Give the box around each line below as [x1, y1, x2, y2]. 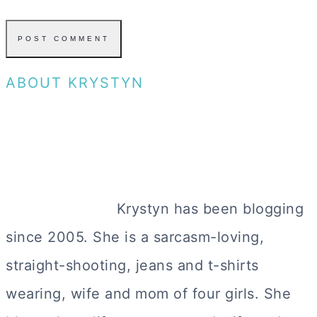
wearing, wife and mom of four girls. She [6, 284, 291, 302]
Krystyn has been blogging [112, 200, 304, 217]
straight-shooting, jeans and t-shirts [6, 256, 259, 274]
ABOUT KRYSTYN [6, 74, 144, 91]
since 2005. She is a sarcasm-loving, [6, 228, 264, 246]
